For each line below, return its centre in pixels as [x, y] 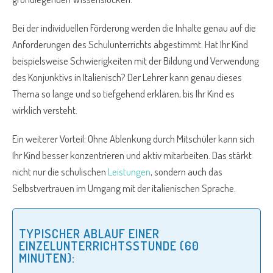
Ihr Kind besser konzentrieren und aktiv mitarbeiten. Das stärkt [132, 155]
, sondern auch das [186, 172]
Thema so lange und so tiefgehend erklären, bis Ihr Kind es [123, 94]
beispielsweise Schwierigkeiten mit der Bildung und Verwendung [136, 61]
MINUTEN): [47, 258]
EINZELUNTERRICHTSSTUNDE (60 [109, 246]
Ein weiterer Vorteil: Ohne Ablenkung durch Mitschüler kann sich [133, 139]
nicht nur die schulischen [60, 172]
